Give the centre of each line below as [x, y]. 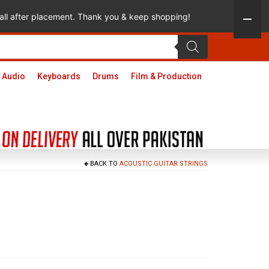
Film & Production [166, 76]
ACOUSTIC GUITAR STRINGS [164, 164]
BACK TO [104, 164]
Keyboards [59, 76]
